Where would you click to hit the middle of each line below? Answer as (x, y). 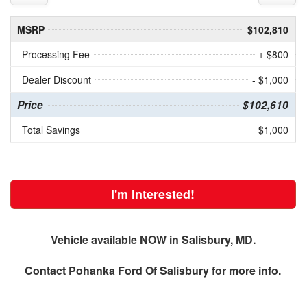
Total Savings (51, 130)
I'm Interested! (153, 194)
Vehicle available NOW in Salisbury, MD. (153, 240)
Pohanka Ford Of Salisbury (139, 271)
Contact (47, 271)
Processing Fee (56, 54)
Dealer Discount (56, 80)
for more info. (245, 271)
